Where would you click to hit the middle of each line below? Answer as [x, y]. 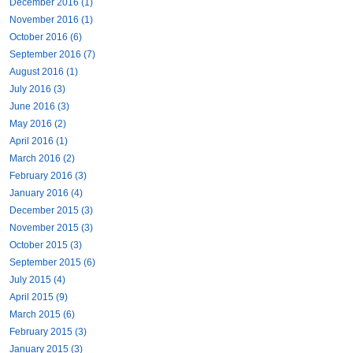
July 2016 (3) [37, 89]
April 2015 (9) [39, 297]
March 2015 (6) [42, 315]
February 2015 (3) [48, 332]
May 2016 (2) [38, 124]
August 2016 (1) [44, 72]
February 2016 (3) [48, 176]
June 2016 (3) [39, 107]
